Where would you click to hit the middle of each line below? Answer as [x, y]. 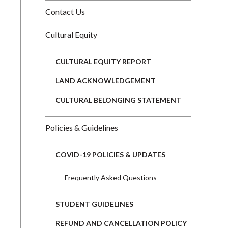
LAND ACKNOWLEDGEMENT [106, 80]
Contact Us [65, 11]
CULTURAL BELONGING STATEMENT [118, 100]
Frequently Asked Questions [110, 177]
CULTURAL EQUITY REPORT [103, 61]
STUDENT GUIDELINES [94, 204]
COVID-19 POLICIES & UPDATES [110, 154]
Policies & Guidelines [82, 127]
